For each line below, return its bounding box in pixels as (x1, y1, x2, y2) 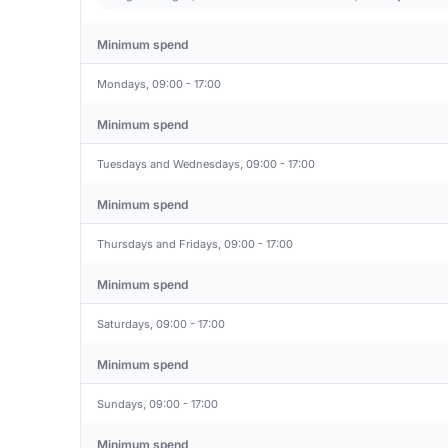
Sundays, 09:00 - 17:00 (97, 396, 218, 411)
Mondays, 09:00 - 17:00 (97, 76, 221, 91)
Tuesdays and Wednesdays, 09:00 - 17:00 (97, 156, 315, 171)
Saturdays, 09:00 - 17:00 (97, 316, 225, 331)
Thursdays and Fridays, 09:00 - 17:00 (97, 236, 293, 251)
